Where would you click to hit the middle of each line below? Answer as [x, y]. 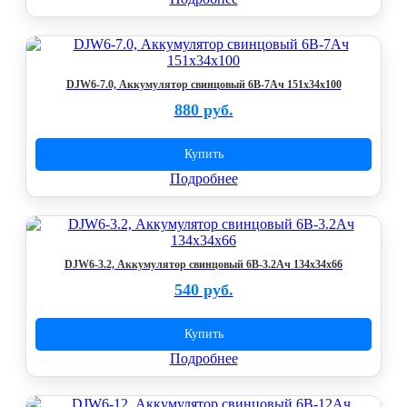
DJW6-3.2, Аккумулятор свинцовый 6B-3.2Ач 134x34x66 [203, 264]
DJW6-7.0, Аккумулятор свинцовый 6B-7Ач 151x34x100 [203, 84]
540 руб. [203, 290]
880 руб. [203, 110]
